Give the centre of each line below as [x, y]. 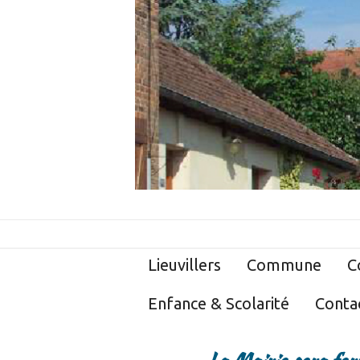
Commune [284, 265]
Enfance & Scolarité [219, 304]
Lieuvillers [184, 265]
